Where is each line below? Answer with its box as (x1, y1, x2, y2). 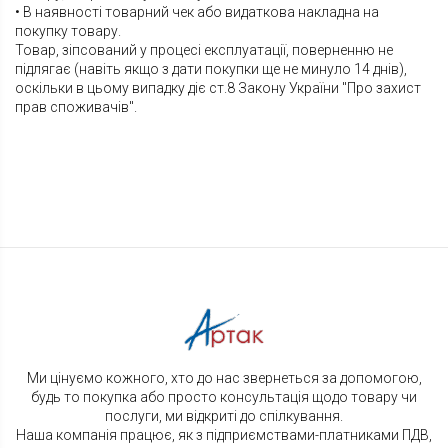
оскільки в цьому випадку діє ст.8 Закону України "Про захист (15, 80, 421, 97)
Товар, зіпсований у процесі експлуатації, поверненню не (15, 42, 393, 59)
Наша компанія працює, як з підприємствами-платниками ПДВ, (16, 427, 432, 444)
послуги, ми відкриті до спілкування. (105, 408, 343, 425)
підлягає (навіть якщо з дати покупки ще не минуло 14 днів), (15, 61, 407, 78)
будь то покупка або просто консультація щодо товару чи (31, 389, 417, 406)
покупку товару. (15, 23, 121, 40)
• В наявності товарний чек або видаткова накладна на (15, 4, 379, 21)
